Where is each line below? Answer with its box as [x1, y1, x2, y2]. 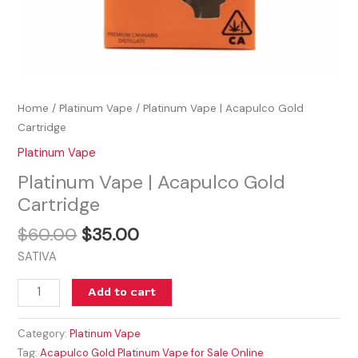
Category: [18, 326, 70, 340]
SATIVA [18, 249, 58, 265]
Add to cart [88, 284, 156, 300]
